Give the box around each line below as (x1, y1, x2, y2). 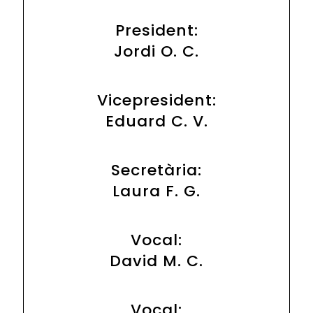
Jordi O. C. (114, 41, 199, 63)
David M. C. (110, 250, 203, 272)
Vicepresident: (96, 89, 217, 112)
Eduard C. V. (105, 110, 208, 133)
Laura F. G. (112, 180, 201, 203)
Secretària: (111, 159, 202, 182)
